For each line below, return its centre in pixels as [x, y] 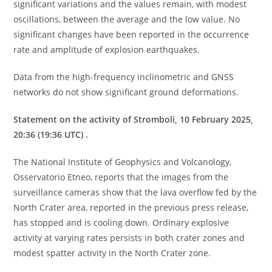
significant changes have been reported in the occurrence [131, 34]
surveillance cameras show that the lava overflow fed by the [135, 192]
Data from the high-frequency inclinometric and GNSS [124, 76]
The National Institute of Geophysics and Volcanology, [123, 161]
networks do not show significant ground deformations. [126, 92]
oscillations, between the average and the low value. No [127, 19]
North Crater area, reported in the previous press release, [131, 207]
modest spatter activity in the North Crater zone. [112, 253]
